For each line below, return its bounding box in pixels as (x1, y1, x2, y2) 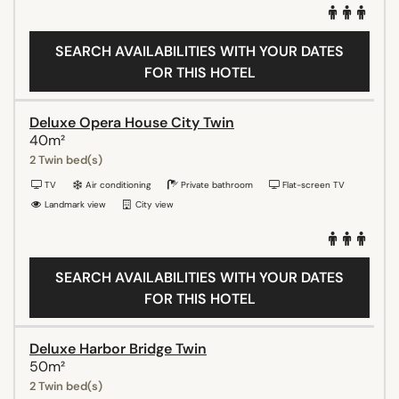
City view (133, 198, 174, 210)
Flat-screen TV (280, 178, 345, 191)
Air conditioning (83, 178, 151, 191)
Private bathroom (178, 178, 253, 191)
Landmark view (42, 198, 106, 210)
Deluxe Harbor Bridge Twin (29, 338, 207, 358)
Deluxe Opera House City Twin (29, 112, 234, 132)
